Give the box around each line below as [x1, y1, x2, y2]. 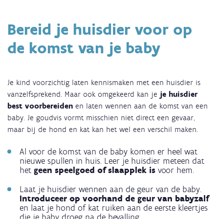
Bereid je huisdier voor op [7, 20, 192, 39]
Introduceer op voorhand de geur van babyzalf [20, 193, 209, 204]
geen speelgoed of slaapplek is [34, 164, 155, 175]
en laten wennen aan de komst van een [73, 101, 208, 110]
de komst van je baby [7, 38, 160, 57]
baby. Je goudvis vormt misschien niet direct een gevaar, [7, 112, 195, 122]
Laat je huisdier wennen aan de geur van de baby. [20, 183, 201, 195]
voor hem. [155, 164, 194, 175]
